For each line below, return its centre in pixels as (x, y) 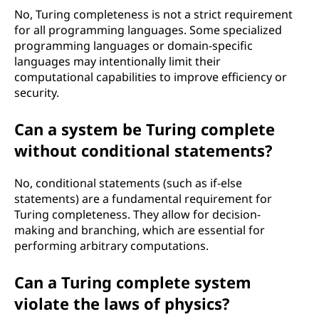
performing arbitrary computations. (111, 246)
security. (37, 93)
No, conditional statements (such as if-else (128, 183)
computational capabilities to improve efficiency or (151, 77)
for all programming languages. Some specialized (148, 30)
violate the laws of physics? (122, 303)
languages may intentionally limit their (117, 61)
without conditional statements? (143, 150)
